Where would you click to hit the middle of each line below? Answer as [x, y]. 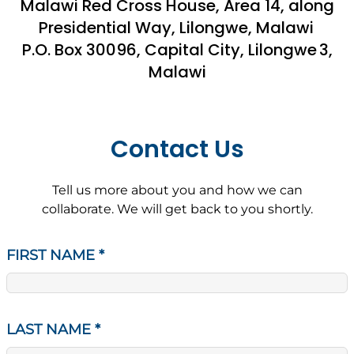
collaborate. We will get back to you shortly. [177, 209]
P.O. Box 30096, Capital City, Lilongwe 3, [177, 50]
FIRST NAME [53, 256]
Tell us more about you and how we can [177, 190]
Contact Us [177, 150]
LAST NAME [51, 330]
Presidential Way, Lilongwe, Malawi [177, 28]
